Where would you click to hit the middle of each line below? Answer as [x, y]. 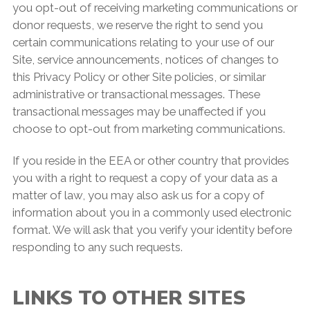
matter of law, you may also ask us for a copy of [138, 195]
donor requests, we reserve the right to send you [137, 25]
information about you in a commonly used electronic [152, 213]
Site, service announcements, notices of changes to [145, 60]
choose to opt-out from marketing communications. [148, 129]
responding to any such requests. [99, 247]
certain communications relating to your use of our [143, 43]
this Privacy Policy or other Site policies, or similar [139, 77]
